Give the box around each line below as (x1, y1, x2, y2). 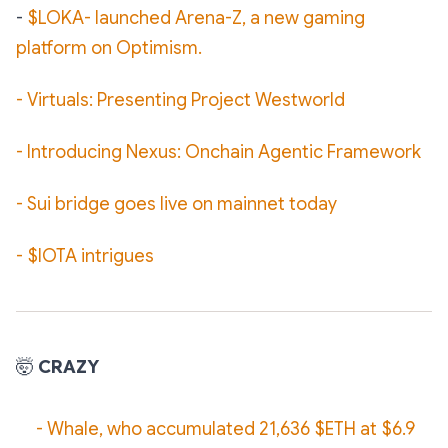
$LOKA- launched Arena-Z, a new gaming (27, 7, 365, 29)
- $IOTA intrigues (16, 245, 154, 267)
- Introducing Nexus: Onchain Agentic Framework (16, 141, 421, 163)
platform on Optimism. (16, 37, 202, 59)
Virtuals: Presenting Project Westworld (27, 89, 345, 111)
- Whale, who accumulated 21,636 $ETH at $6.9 (36, 418, 415, 440)
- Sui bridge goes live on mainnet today (16, 193, 337, 215)
